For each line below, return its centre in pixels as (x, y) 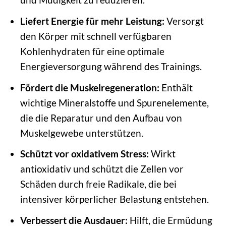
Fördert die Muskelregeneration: (90, 87)
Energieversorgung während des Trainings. (111, 66)
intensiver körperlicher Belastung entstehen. (114, 199)
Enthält (176, 87)
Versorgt (184, 21)
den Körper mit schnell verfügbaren (96, 36)
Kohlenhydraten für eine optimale (92, 51)
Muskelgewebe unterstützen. (81, 133)
